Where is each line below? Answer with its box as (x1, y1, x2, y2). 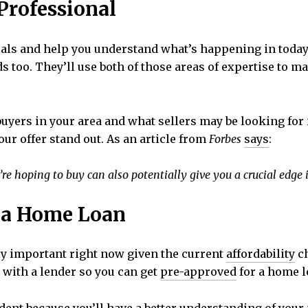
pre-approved (160, 265, 236, 279)
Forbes (209, 131, 241, 146)
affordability (226, 247, 295, 261)
